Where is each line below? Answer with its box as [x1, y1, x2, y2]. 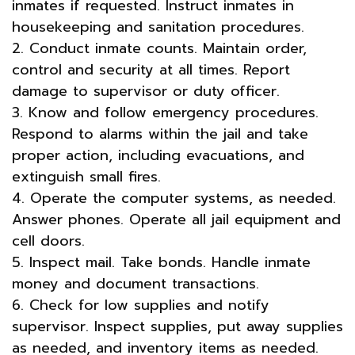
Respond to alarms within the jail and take [12, 122, 308, 145]
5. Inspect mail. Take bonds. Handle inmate [12, 250, 311, 273]
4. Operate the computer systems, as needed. [12, 186, 336, 209]
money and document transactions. [12, 272, 259, 295]
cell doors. [12, 229, 85, 252]
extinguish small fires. [12, 165, 161, 188]
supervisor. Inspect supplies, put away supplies [12, 315, 343, 338]
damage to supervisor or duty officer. [12, 79, 280, 102]
